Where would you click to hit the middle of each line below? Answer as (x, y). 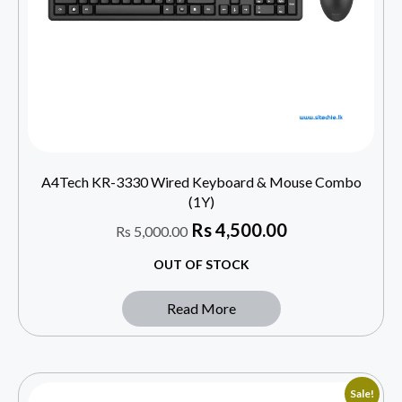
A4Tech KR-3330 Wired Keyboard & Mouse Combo (201, 181)
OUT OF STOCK (201, 264)
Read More (201, 308)
